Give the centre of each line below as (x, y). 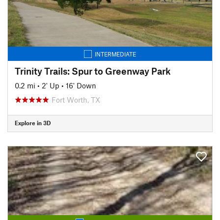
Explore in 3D (33, 123)
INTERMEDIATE (115, 54)
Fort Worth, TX (76, 99)
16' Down (81, 85)
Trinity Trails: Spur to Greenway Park (93, 71)
